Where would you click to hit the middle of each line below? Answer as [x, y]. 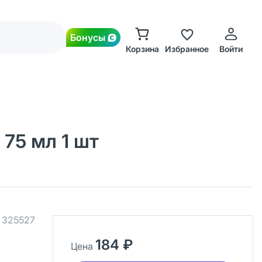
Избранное [187, 49]
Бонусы [88, 37]
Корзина [142, 49]
